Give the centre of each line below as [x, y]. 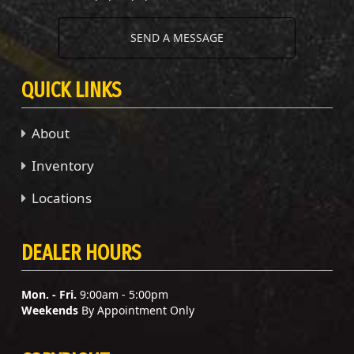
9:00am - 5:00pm [122, 294]
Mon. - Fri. [49, 294]
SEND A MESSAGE [177, 37]
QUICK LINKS [71, 90]
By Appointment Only [136, 310]
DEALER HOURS [81, 252]
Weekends [50, 310]
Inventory [63, 165]
